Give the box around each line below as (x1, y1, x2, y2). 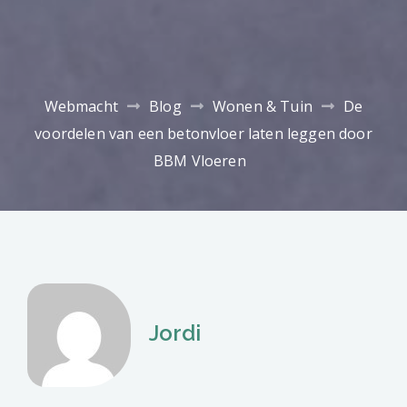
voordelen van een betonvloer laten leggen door (35, 123, 372, 144)
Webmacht (44, 95, 118, 116)
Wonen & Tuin (212, 95, 313, 116)
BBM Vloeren (153, 150, 254, 171)
